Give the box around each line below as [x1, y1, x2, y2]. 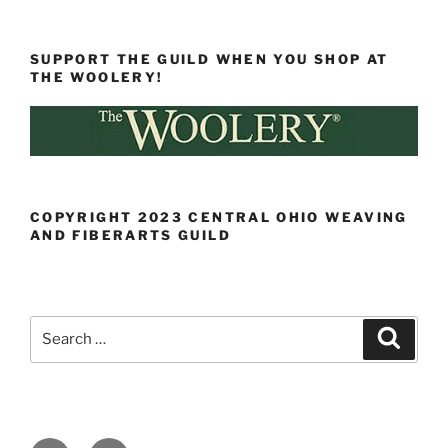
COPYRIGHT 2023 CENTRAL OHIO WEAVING [30, 208, 408, 225]
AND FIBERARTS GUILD [30, 226, 231, 243]
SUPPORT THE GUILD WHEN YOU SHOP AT [30, 51, 389, 68]
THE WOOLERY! [30, 69, 164, 86]
